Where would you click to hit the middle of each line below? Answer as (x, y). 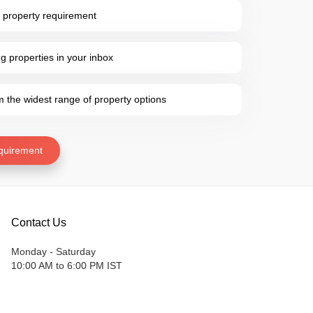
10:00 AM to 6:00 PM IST (67, 265)
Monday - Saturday (53, 252)
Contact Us (39, 223)
